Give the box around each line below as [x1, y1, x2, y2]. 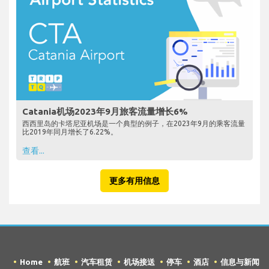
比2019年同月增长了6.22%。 [22, 127, 118, 136]
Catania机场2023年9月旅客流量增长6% [22, 106, 188, 116]
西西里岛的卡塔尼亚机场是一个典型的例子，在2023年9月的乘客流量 [22, 119, 245, 127]
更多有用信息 [109, 175, 160, 186]
